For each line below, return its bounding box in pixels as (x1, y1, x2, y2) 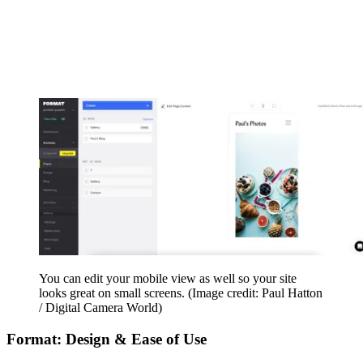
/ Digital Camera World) (39, 300, 162, 314)
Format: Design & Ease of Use (6, 330, 207, 348)
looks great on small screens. (39, 285, 188, 300)
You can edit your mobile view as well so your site (39, 271, 297, 285)
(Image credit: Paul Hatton (188, 285, 322, 300)
